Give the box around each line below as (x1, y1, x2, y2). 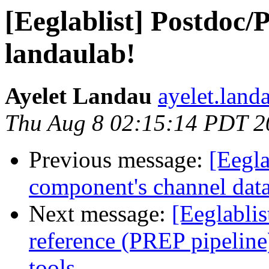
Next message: (29, 201, 172, 227)
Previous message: (29, 147, 209, 173)
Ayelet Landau (5, 83, 152, 109)
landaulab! (5, 38, 136, 69)
